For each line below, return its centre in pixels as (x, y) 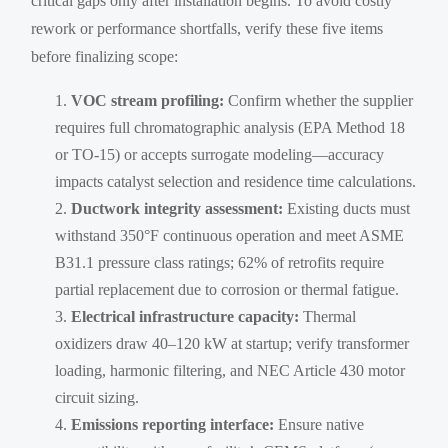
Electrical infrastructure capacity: (185, 317)
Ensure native (319, 425)
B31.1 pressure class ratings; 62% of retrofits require (220, 263)
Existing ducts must (347, 209)
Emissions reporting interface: (173, 425)
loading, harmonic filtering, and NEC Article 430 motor (230, 371)
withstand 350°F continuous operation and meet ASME (230, 236)
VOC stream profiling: (148, 101)
